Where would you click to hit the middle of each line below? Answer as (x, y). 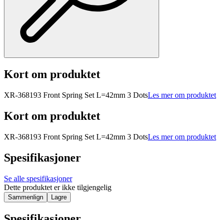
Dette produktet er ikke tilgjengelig (58, 187)
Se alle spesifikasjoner (38, 178)
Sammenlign (26, 197)
